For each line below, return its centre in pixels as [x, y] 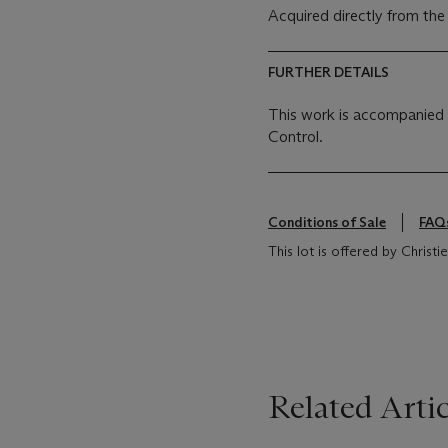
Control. [295, 137]
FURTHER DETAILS [328, 72]
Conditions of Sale [327, 222]
